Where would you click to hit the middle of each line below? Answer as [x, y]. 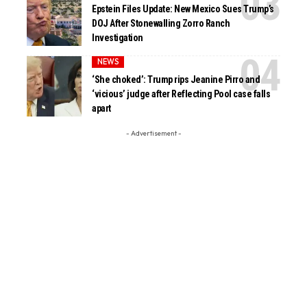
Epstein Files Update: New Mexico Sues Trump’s [183, 9]
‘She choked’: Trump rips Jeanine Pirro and [176, 80]
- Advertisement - [153, 133]
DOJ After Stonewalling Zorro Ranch [161, 24]
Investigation [118, 38]
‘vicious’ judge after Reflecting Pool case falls [181, 94]
